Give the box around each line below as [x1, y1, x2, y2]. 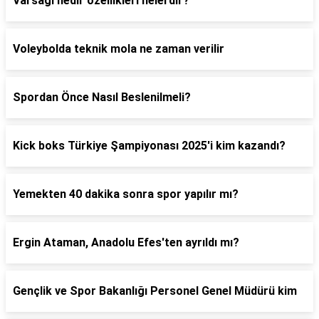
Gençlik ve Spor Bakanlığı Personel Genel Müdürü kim [13, 284, 297, 298]
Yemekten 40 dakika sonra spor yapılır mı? [13, 187, 239, 201]
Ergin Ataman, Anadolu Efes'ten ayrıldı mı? [13, 236, 239, 249]
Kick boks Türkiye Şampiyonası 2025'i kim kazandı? [13, 139, 286, 152]
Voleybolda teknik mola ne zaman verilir [13, 42, 224, 56]
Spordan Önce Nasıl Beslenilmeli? [13, 90, 191, 104]
